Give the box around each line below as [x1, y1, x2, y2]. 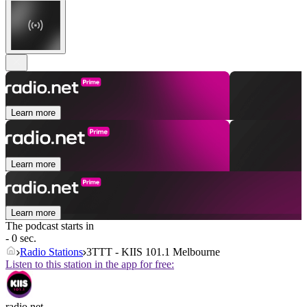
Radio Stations [20, 246, 83, 258]
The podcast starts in [5, 220, 94, 232]
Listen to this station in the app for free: [5, 258, 174, 271]
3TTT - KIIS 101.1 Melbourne [86, 246, 220, 258]
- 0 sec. [5, 232, 36, 245]
